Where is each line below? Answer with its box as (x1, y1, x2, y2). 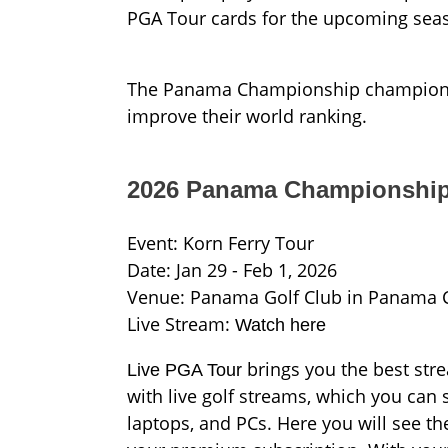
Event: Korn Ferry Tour (127, 230, 314, 255)
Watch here (235, 314, 326, 335)
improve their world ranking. (127, 103, 367, 128)
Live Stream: (127, 311, 235, 336)
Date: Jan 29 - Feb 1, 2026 (127, 257, 337, 282)
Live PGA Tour (127, 359, 242, 380)
